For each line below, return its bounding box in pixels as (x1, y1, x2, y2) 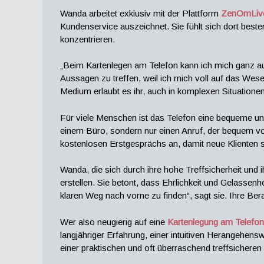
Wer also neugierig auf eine (60, 216, 165, 227)
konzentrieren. (60, 34, 115, 44)
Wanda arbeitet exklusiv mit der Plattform (60, 8, 221, 18)
